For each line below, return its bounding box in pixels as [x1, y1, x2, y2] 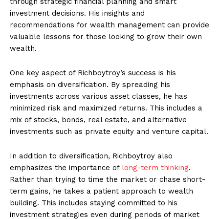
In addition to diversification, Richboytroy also [10, 151, 173, 160]
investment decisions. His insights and [10, 8, 145, 18]
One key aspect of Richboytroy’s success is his [10, 68, 176, 77]
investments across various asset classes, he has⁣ [10, 91, 187, 101]
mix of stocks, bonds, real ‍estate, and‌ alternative [10, 115, 187, 124]
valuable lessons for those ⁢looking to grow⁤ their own [10, 32, 202, 41]
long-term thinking [122, 163, 189, 172]
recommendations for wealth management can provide [10, 20, 209, 29]
